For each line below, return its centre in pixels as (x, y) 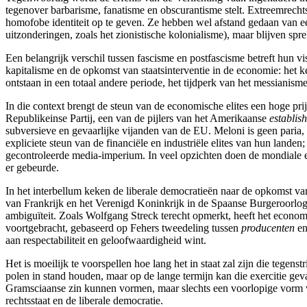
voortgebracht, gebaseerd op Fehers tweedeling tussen (123, 228)
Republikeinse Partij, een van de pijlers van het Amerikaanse (137, 118)
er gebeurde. (32, 167)
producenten (268, 228)
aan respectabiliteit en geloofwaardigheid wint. (106, 240)
